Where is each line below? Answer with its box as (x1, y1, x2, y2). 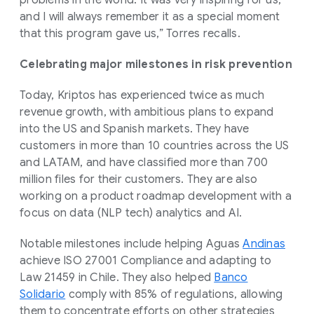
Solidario (20, 287, 66, 301)
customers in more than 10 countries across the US (20, 138, 289, 153)
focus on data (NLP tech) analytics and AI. (20, 205, 243, 220)
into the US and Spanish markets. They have (20, 121, 250, 136)
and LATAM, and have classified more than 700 (20, 155, 268, 170)
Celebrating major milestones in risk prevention (20, 57, 292, 71)
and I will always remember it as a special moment (20, 9, 280, 24)
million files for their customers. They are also (20, 172, 257, 186)
